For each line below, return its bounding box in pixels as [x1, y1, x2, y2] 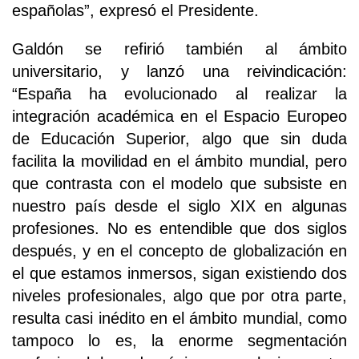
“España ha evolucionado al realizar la [12, 84, 347, 103]
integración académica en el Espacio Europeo [12, 107, 347, 125]
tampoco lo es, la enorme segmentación [12, 331, 347, 349]
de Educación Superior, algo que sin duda [12, 129, 347, 147]
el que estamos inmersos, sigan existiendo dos [12, 264, 347, 282]
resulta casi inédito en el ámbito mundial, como [12, 309, 347, 327]
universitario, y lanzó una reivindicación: [12, 62, 347, 80]
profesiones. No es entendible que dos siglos [12, 219, 347, 237]
